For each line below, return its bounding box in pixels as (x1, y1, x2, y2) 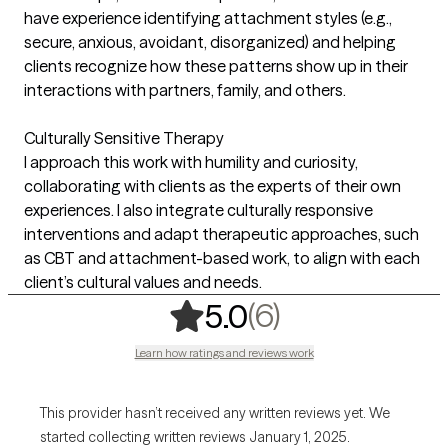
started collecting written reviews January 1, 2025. (40, 427, 350, 446)
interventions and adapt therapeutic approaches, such (24, 223, 419, 244)
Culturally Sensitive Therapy (24, 127, 224, 148)
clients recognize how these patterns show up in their (24, 55, 408, 76)
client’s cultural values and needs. (24, 271, 262, 292)
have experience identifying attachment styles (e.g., (24, 7, 392, 28)
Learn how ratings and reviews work (134, 344, 314, 360)
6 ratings (289, 294, 408, 334)
